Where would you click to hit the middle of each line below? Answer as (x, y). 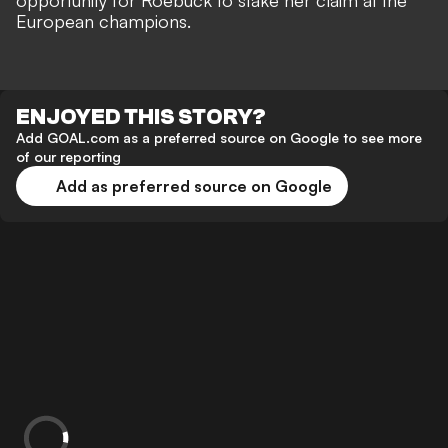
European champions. (103, 21)
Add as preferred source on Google (194, 186)
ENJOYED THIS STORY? (141, 117)
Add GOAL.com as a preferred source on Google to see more (219, 138)
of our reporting (68, 157)
